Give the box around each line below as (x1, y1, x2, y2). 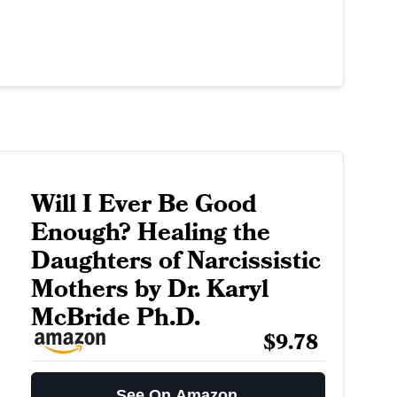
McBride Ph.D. (30, 300, 200, 336)
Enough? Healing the (30, 215, 270, 251)
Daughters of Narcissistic (30, 244, 321, 279)
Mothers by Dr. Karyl (30, 272, 269, 307)
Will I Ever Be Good (30, 187, 257, 222)
